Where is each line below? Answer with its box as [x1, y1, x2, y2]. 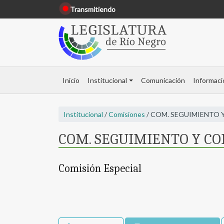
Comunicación [140, 76, 185, 85]
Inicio [62, 76, 79, 85]
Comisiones [108, 110, 145, 119]
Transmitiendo [70, 5, 115, 13]
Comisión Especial [58, 162, 141, 175]
